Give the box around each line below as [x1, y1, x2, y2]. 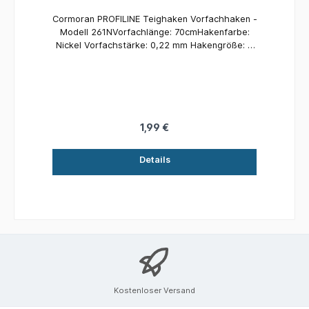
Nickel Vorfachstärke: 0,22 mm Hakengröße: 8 [56, 40, 253, 51]
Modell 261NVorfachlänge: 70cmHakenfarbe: [59, 27, 250, 38]
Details [139, 154, 170, 165]
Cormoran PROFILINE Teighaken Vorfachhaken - [52, 14, 257, 25]
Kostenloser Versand [114, 286, 195, 296]
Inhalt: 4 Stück [124, 53, 185, 64]
